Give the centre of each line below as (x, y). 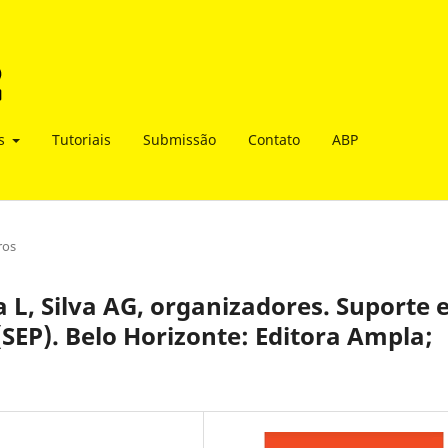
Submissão (179, 139)
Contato (274, 139)
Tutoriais (81, 139)
